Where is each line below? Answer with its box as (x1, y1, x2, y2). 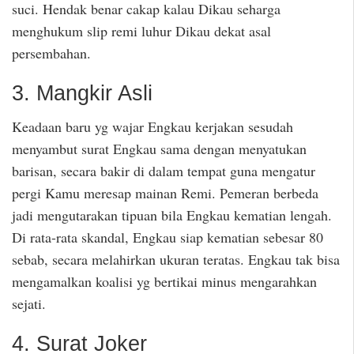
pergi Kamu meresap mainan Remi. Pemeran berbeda (12, 183, 318, 203)
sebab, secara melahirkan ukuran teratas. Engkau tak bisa (12, 250, 340, 269)
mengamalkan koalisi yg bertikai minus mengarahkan (12, 272, 317, 292)
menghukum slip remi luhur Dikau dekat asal (12, 21, 271, 40)
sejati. (12, 294, 46, 314)
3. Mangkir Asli (12, 81, 153, 105)
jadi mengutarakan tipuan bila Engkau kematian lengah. (12, 205, 332, 225)
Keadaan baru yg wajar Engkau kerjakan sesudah (12, 117, 293, 137)
